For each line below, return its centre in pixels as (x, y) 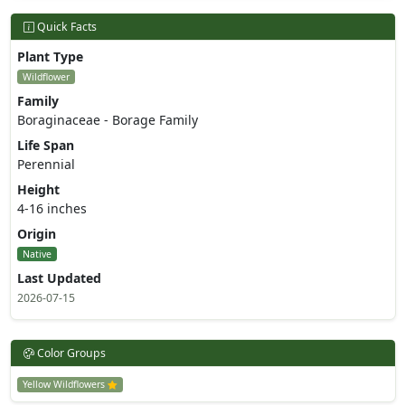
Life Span (45, 146)
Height (38, 190)
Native (37, 254)
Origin (36, 234)
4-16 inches (52, 209)
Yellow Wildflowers (65, 385)
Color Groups (70, 353)
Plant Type (50, 57)
